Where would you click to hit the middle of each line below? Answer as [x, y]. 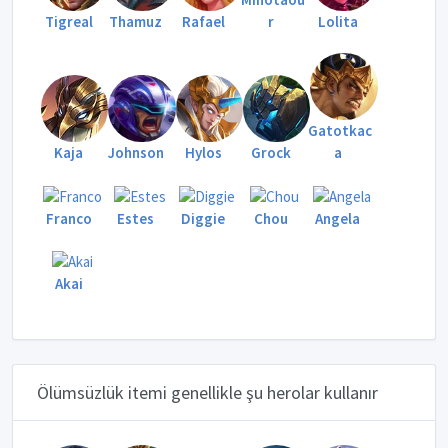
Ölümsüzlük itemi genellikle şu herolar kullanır [207, 392]
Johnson [135, 153]
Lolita [337, 21]
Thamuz [136, 21]
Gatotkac [339, 131]
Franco [68, 218]
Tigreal [68, 21]
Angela [338, 218]
